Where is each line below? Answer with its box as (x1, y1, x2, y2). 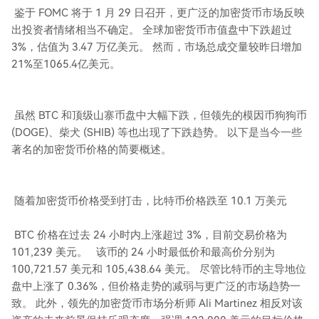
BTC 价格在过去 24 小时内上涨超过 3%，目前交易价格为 (11, 229, 287, 241)
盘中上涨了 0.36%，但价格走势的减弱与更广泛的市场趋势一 (11, 280, 300, 293)
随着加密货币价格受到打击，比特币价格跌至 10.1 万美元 (11, 194, 287, 207)
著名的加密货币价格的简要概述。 (11, 143, 172, 156)
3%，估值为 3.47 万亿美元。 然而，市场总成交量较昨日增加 (11, 41, 302, 53)
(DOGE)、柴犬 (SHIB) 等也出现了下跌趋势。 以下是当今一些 (11, 126, 302, 139)
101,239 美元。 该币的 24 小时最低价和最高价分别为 (11, 246, 275, 258)
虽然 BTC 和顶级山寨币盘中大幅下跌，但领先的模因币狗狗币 (11, 109, 307, 122)
